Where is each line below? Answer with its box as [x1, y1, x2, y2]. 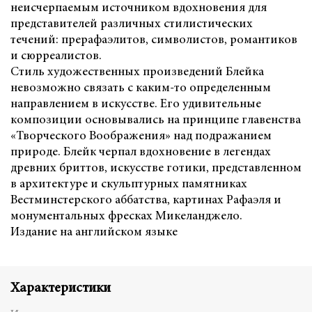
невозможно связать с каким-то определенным [10, 81, 271, 95]
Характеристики [10, 281, 111, 297]
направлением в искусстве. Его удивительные [10, 97, 261, 111]
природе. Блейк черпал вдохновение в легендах [10, 146, 271, 159]
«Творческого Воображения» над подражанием [10, 130, 272, 143]
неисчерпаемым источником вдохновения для [10, 1, 267, 15]
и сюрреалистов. [10, 49, 102, 63]
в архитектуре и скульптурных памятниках [10, 178, 247, 191]
